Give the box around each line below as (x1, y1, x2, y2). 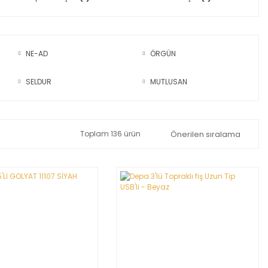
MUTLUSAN (150, 77, 188, 87)
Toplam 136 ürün (80, 129, 141, 139)
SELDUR (25, 77, 51, 87)
